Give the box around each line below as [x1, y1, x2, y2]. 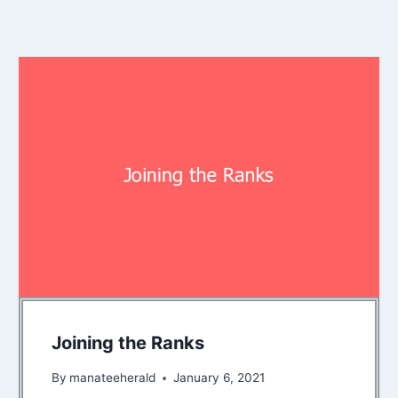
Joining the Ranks [52, 332, 205, 354]
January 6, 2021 [173, 370, 266, 386]
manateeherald [69, 370, 156, 386]
